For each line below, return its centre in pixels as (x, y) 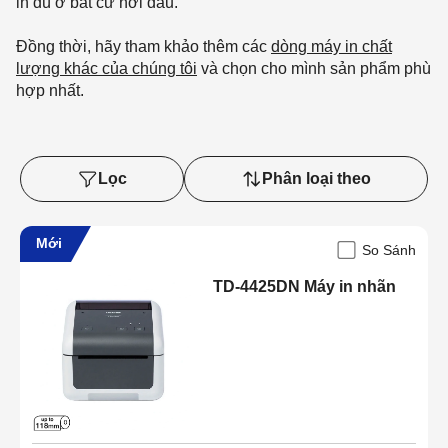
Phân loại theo (316, 178)
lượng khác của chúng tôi (106, 68)
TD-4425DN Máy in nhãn (305, 286)
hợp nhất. (50, 90)
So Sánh (389, 249)
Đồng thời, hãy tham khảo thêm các (143, 46)
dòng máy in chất (331, 46)
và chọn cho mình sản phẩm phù (314, 68)
